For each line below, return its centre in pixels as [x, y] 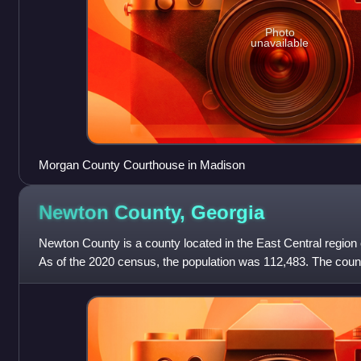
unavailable [280, 42]
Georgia [227, 212]
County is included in [93, 280]
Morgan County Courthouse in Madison [141, 165]
